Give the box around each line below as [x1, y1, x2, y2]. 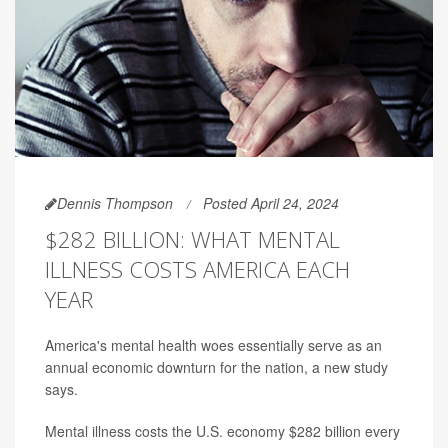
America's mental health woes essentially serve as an [45, 335, 382, 356]
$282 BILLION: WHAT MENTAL [45, 224, 340, 255]
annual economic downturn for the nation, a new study [45, 357, 388, 378]
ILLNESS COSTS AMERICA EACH [45, 254, 350, 285]
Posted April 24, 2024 [203, 193, 339, 214]
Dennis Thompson [57, 193, 173, 214]
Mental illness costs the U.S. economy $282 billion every [45, 421, 400, 442]
